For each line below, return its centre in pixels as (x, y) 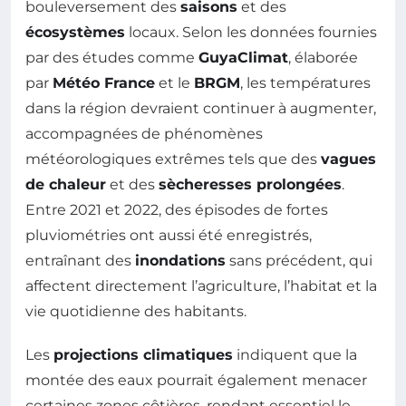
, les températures (305, 82)
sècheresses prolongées (250, 184)
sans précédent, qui (299, 260)
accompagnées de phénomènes (144, 133)
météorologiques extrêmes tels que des (173, 159)
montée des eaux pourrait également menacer (196, 380)
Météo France (104, 82)
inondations (180, 260)
